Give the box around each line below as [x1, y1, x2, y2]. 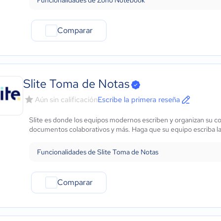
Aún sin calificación [35, 95, 98, 105]
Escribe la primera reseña [98, 95, 180, 105]
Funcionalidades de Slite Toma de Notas [37, 147, 158, 156]
